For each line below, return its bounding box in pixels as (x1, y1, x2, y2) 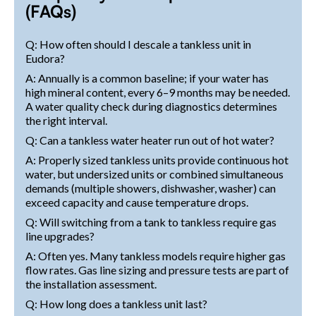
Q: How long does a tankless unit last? (25, 296, 207, 310)
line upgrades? (25, 229, 95, 243)
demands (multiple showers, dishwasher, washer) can (25, 181, 276, 195)
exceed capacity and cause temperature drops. (25, 195, 248, 209)
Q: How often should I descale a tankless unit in (25, 37, 251, 51)
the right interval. (25, 113, 107, 127)
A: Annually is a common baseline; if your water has (25, 71, 269, 85)
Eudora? (25, 51, 65, 65)
